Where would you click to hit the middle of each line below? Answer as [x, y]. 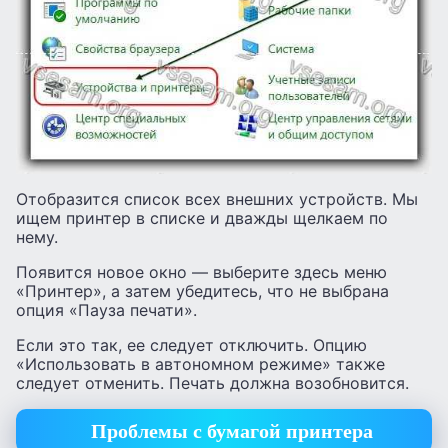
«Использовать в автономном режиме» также [200, 363]
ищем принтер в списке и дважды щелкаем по [202, 217]
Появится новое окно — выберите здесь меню [201, 271]
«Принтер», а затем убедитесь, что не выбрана [202, 290]
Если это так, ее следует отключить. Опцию [191, 344]
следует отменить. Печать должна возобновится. [212, 382]
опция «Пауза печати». [106, 309]
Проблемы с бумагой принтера [231, 431]
